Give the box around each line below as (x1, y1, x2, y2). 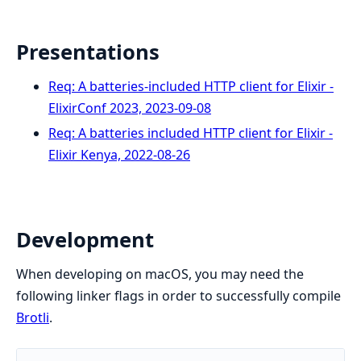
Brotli (16, 308, 49, 326)
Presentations (16, 38, 160, 67)
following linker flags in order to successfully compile (16, 286, 341, 305)
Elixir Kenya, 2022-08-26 (48, 146, 190, 164)
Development (16, 225, 154, 254)
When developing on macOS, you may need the (16, 264, 304, 283)
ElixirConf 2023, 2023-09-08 (48, 99, 211, 118)
